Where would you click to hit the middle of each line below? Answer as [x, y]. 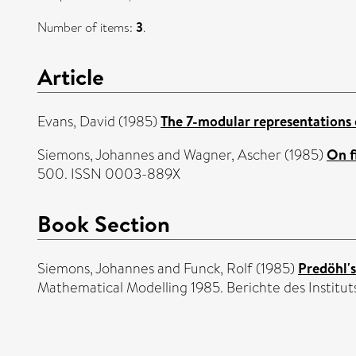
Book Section [104, 223]
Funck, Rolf [218, 268]
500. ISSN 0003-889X [109, 174]
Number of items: [87, 27]
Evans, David [76, 121]
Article [71, 76]
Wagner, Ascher [232, 155]
